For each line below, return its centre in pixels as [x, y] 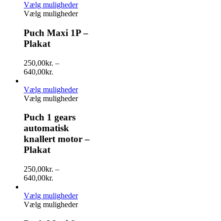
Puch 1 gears [50, 117]
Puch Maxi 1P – [56, 33]
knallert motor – [57, 139]
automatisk [46, 128]
